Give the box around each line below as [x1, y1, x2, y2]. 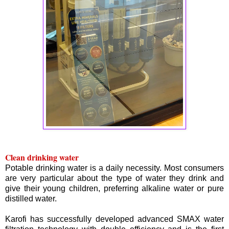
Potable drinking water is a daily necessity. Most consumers [5, 163, 224, 172]
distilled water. [5, 194, 57, 203]
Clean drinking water [5, 151, 79, 163]
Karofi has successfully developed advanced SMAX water [5, 214, 224, 223]
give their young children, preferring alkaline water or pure [5, 184, 224, 193]
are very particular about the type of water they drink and [5, 173, 224, 182]
